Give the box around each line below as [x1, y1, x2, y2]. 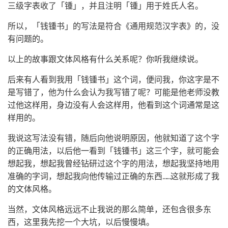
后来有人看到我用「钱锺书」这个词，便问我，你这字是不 [8, 75, 219, 84]
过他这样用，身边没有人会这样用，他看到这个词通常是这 [8, 101, 219, 109]
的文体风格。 [8, 185, 56, 193]
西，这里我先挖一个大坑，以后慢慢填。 [8, 218, 154, 226]
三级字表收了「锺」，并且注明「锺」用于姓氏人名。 [8, 2, 203, 10]
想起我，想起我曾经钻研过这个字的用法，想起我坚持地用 [8, 159, 219, 168]
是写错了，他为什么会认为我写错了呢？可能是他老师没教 [8, 88, 219, 97]
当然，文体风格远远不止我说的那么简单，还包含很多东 [8, 205, 211, 214]
